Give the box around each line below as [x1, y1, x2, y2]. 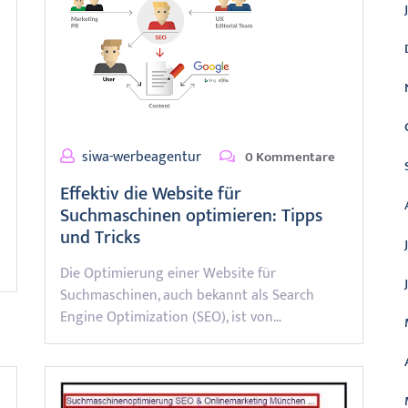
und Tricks [60, 222, 140, 253]
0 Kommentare [242, 146, 335, 168]
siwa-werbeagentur [82, 145, 201, 169]
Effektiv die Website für [60, 178, 241, 209]
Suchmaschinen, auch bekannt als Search [60, 283, 314, 308]
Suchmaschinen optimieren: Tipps [60, 200, 322, 231]
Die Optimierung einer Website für [60, 261, 276, 286]
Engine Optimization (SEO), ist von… [60, 305, 281, 330]
